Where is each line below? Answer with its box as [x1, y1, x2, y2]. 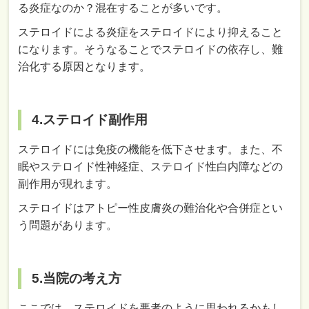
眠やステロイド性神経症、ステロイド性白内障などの [18, 160, 283, 172]
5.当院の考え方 [32, 270, 122, 286]
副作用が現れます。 [18, 177, 118, 190]
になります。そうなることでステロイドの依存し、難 [18, 43, 283, 55]
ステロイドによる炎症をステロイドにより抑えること [18, 26, 283, 38]
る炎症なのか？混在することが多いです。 [18, 1, 228, 14]
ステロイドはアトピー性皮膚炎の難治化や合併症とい [18, 201, 283, 214]
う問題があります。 [18, 219, 118, 231]
